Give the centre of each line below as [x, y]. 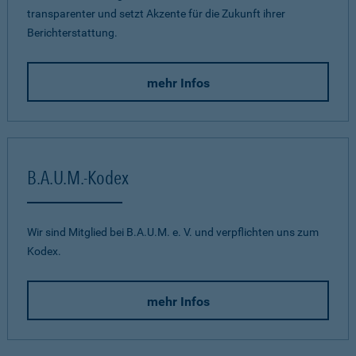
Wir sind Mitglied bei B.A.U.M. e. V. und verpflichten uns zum [173, 232]
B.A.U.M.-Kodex [78, 178]
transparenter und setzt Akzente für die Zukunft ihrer [156, 14]
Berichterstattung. [72, 33]
